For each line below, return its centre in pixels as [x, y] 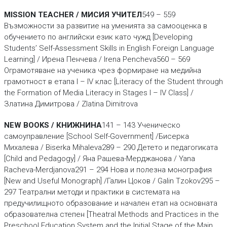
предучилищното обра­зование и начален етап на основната [110, 203]
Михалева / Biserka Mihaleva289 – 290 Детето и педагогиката [111, 147]
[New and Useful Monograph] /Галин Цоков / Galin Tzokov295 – [112, 181]
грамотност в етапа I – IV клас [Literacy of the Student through [113, 82]
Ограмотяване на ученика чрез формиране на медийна [102, 70]
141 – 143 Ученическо [141, 125]
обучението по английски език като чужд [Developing [98, 37]
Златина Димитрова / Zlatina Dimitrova [71, 104]
